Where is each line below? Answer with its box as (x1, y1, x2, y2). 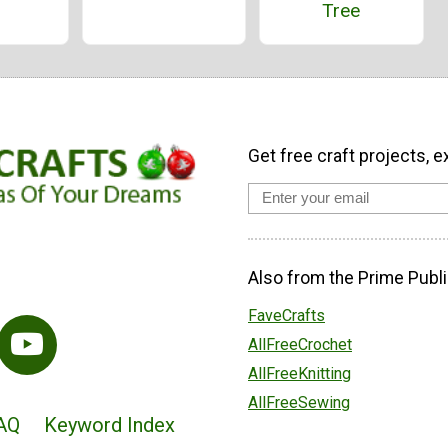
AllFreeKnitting (248, 364, 351, 384)
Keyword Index (43, 413, 175, 438)
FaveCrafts (248, 306, 325, 326)
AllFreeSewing (248, 393, 350, 413)
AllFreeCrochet (248, 335, 352, 355)
